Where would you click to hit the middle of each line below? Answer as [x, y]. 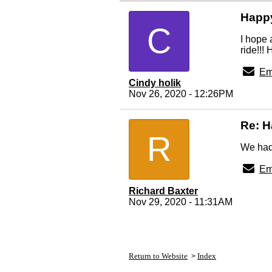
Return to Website [158, 256]
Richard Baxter [163, 191]
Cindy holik [155, 83]
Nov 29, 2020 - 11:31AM [181, 202]
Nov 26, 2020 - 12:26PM [181, 94]
